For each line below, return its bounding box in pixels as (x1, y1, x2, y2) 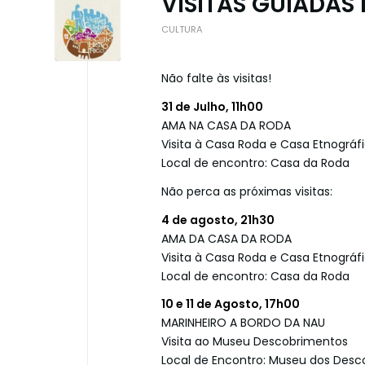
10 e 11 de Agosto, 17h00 (161, 296, 300, 313)
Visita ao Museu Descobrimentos (161, 333, 348, 350)
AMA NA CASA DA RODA (161, 117, 291, 134)
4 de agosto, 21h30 (161, 211, 275, 228)
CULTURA (161, 22, 203, 36)
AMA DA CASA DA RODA (161, 230, 292, 247)
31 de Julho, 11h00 (161, 98, 263, 115)
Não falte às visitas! (161, 69, 271, 86)
